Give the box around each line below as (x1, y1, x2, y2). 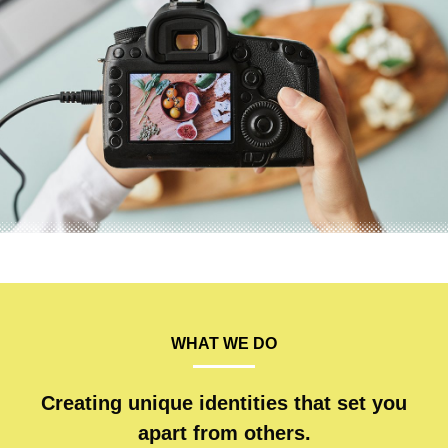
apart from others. (137, 422, 311, 445)
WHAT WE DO (171, 335, 277, 353)
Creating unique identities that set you (41, 392, 407, 415)
